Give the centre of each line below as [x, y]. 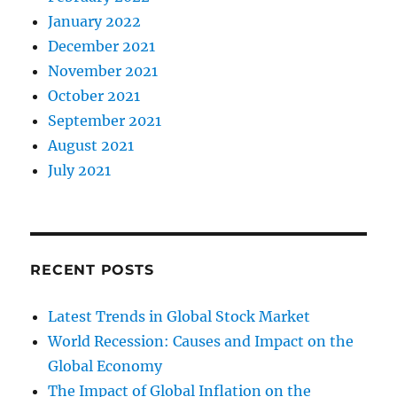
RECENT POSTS [92, 270]
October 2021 [94, 96]
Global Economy [105, 366]
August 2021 [91, 146]
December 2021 [102, 47]
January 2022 [95, 22]
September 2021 [105, 121]
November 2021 [103, 71]
